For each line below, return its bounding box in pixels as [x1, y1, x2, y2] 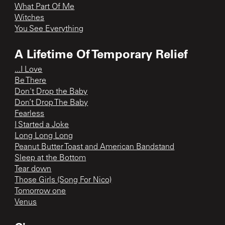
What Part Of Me [15, 3, 75, 11]
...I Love [15, 65, 43, 74]
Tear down [15, 165, 52, 173]
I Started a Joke [15, 121, 69, 129]
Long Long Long [15, 132, 73, 140]
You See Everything [15, 25, 84, 33]
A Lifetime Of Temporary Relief [15, 45, 188, 61]
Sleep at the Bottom [15, 154, 86, 162]
